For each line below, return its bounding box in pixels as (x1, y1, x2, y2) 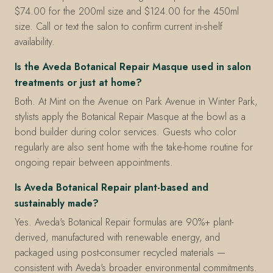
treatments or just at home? (15, 76, 142, 90)
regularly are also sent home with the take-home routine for (15, 140, 253, 154)
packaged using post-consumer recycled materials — (15, 245, 225, 260)
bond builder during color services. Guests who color (15, 124, 236, 139)
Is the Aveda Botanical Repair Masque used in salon (15, 60, 251, 74)
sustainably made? (15, 196, 99, 210)
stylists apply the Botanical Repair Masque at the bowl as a (15, 109, 246, 124)
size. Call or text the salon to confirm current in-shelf (15, 19, 222, 34)
